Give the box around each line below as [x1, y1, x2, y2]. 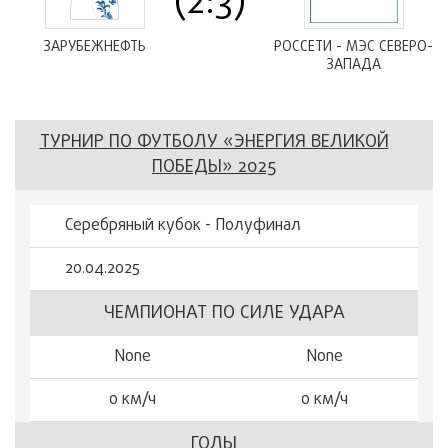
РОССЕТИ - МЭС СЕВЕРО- [274, 37, 433, 58]
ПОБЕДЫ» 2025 [152, 154, 276, 181]
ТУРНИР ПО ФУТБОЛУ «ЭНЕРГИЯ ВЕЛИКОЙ [39, 129, 389, 156]
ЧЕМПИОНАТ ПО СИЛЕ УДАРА [103, 300, 345, 327]
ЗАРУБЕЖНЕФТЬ [43, 37, 146, 58]
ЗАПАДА [326, 55, 381, 76]
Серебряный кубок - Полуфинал [65, 214, 301, 238]
